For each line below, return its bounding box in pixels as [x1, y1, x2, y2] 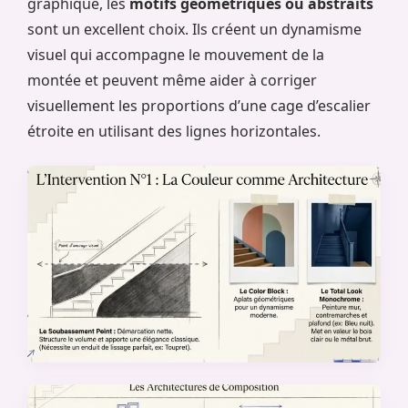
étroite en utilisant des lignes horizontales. [27, 121, 321, 142]
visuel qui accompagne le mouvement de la [27, 45, 324, 66]
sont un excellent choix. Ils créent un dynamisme [27, 19, 362, 40]
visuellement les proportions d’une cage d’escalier [27, 96, 371, 117]
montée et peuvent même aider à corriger [27, 70, 317, 91]
